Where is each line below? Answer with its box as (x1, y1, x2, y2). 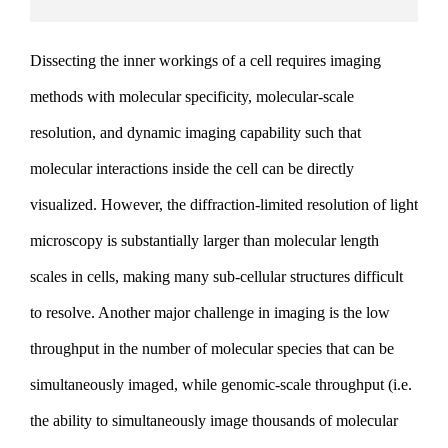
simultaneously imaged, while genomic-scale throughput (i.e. (30, 376, 412, 393)
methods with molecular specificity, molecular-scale (30, 88, 354, 105)
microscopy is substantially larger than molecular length (30, 232, 379, 249)
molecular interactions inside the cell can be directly (30, 160, 354, 177)
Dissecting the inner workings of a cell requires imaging (30, 52, 381, 69)
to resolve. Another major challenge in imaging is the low (30, 304, 390, 321)
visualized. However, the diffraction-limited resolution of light (30, 196, 418, 213)
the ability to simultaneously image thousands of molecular (30, 412, 398, 429)
